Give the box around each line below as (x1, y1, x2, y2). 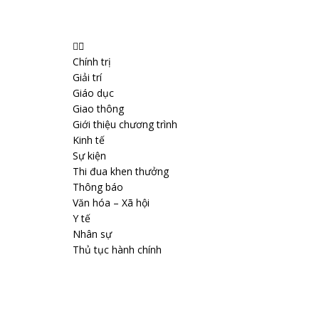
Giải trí (73, 70, 102, 84)
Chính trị (73, 55, 111, 68)
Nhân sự (73, 227, 112, 241)
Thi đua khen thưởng (73, 164, 169, 178)
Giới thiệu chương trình (73, 117, 177, 131)
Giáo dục (73, 86, 114, 100)
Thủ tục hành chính (73, 243, 162, 256)
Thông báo (73, 180, 123, 194)
